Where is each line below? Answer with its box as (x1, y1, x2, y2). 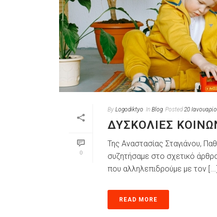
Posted (165, 106, 183, 113)
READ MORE (119, 196, 157, 203)
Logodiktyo (115, 106, 143, 113)
